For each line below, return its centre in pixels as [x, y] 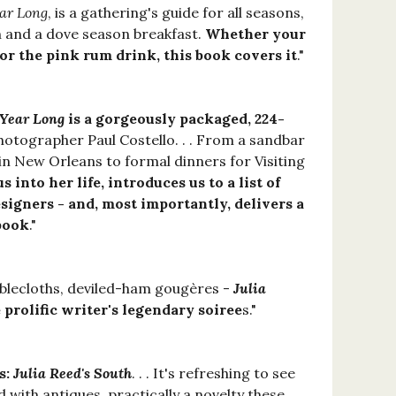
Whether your [255, 34]
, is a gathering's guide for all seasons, [176, 13]
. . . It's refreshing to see [213, 373]
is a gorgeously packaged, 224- [175, 119]
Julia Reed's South [72, 373]
